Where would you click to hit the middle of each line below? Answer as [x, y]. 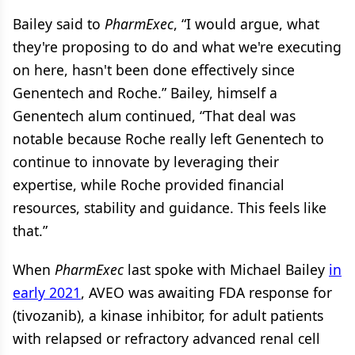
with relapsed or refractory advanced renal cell [166, 338]
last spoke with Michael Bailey [226, 269]
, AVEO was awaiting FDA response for [206, 292]
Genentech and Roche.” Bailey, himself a [145, 93]
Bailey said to [59, 24]
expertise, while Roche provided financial [149, 185]
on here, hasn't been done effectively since [154, 70]
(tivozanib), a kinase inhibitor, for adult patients [168, 315]
